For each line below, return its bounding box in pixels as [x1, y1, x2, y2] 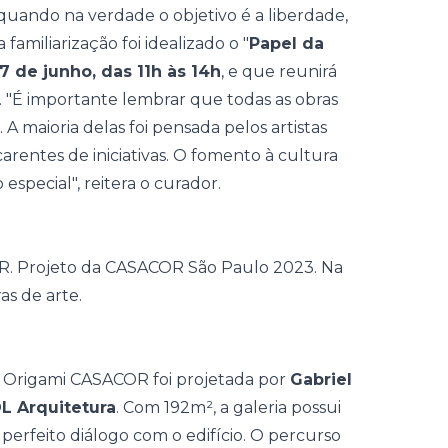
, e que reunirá [221, 62, 337, 81]
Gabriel [290, 370, 352, 389]
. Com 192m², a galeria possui [116, 398, 341, 417]
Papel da [249, 34, 324, 53]
